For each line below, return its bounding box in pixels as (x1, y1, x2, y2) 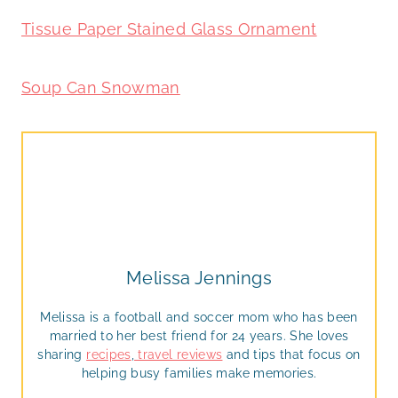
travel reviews (134, 346, 223, 362)
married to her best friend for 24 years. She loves (49, 328, 349, 343)
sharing (37, 346, 87, 362)
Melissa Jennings (126, 267, 272, 289)
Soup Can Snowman (21, 77, 180, 97)
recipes (86, 346, 131, 362)
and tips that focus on (222, 346, 361, 362)
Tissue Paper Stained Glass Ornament (21, 19, 317, 38)
